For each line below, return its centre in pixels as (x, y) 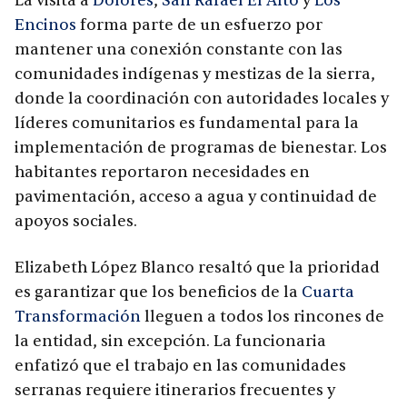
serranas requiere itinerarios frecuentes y (175, 391)
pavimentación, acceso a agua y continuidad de (196, 197)
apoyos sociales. (76, 222)
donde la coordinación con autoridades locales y (202, 99)
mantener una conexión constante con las (179, 50)
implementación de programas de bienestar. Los (201, 148)
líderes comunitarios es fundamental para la (187, 124)
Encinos (45, 25)
